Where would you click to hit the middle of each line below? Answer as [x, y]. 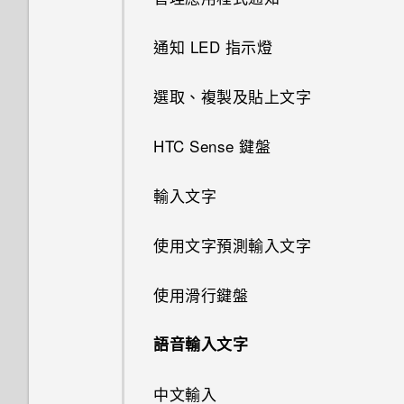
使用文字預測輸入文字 [232, 245]
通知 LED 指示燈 [213, 46]
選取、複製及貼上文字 [232, 96]
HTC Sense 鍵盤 [212, 146]
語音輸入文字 [201, 344]
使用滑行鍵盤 [201, 294]
